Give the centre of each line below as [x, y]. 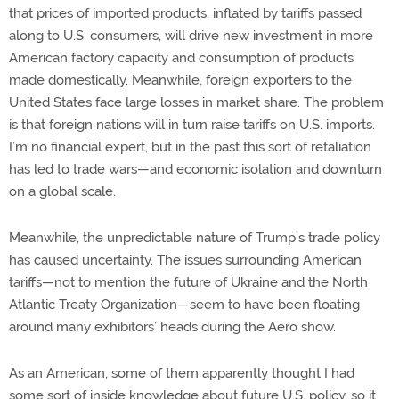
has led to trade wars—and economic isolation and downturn [195, 169]
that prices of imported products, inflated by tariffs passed [185, 13]
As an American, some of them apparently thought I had [182, 373]
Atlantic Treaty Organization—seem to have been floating [184, 304]
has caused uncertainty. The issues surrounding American [185, 260]
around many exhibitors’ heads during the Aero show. [172, 326]
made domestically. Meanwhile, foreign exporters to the [180, 80]
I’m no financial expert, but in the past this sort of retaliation [190, 147]
